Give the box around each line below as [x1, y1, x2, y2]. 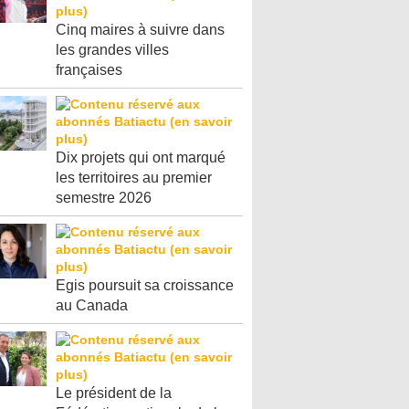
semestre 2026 [56, 190, 152, 205]
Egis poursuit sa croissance [56, 278, 234, 293]
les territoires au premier [56, 170, 212, 185]
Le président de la [56, 385, 172, 401]
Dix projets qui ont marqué [56, 150, 225, 165]
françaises [56, 62, 122, 78]
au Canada [56, 298, 128, 313]
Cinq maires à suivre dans [56, 22, 225, 37]
